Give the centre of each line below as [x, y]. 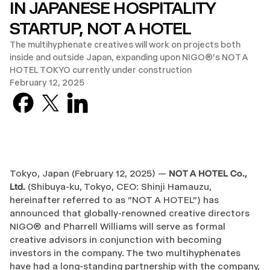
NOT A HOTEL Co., [208, 173]
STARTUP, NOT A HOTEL [100, 28]
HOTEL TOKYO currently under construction [101, 70]
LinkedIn [108, 94]
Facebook [58, 94]
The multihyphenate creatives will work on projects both [125, 45]
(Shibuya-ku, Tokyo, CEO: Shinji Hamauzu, [120, 187]
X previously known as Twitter [130, 94]
